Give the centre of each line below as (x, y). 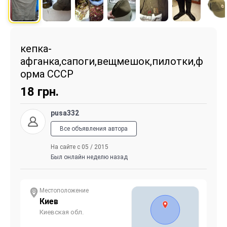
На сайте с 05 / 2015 (80, 147)
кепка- (36, 48)
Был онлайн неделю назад (89, 157)
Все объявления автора (94, 128)
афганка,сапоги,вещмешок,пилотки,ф (112, 61)
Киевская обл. (62, 212)
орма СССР (47, 74)
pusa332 (65, 113)
